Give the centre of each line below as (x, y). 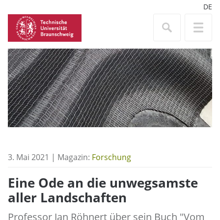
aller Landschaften (67, 198)
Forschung (111, 157)
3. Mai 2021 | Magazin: (50, 157)
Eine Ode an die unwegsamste (103, 183)
